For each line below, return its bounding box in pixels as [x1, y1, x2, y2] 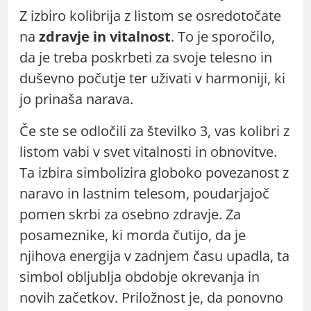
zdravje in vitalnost [39, 26, 171, 46]
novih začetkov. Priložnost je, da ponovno [19, 287, 283, 307]
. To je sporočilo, [171, 26, 275, 46]
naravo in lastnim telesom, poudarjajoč [19, 183, 269, 203]
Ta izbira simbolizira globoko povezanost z [19, 162, 289, 182]
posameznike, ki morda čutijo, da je [19, 225, 246, 244]
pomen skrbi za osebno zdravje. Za [19, 204, 241, 224]
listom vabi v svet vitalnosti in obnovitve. [19, 142, 277, 161]
